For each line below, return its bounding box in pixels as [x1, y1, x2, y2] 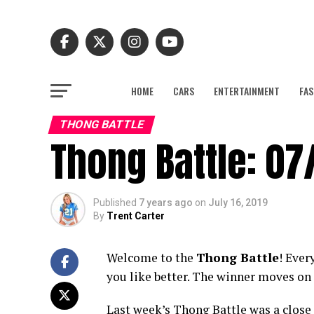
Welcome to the [107, 250, 196, 266]
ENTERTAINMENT [214, 83, 280, 98]
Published [93, 197, 137, 208]
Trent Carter [107, 210, 165, 221]
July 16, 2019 [208, 197, 268, 208]
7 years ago [139, 197, 193, 208]
